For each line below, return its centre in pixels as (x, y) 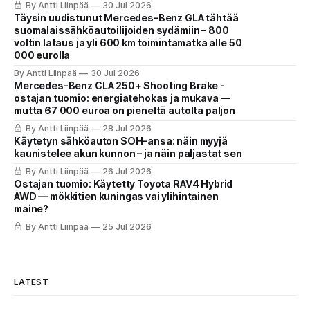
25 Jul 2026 (127, 227)
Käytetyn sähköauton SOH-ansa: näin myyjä (121, 141)
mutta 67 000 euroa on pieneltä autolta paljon (125, 111)
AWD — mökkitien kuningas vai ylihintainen (116, 197)
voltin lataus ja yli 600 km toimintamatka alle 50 (128, 43)
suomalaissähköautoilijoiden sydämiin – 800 (121, 30)
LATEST (31, 282)
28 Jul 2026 (127, 129)
